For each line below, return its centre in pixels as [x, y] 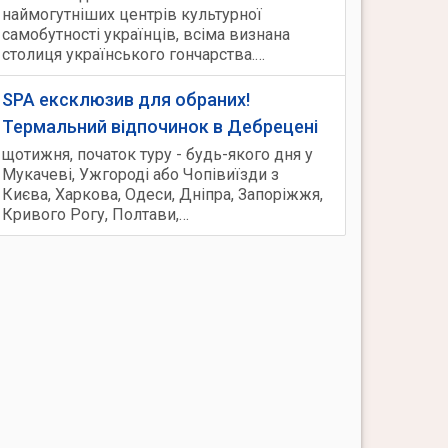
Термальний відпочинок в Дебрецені [160, 126]
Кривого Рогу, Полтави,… [95, 214]
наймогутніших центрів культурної [132, 14]
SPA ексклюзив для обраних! [126, 99]
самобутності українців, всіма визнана [146, 34]
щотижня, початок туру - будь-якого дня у [157, 154]
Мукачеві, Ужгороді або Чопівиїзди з [140, 174]
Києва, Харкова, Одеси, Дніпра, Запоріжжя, [162, 194]
